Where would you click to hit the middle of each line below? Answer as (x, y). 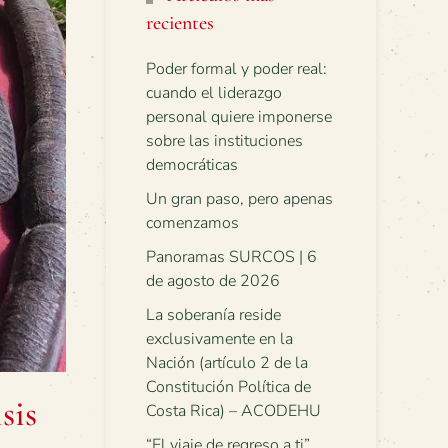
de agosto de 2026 (213, 281)
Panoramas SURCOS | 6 (231, 257)
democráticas (192, 165)
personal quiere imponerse (239, 117)
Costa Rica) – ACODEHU (233, 411)
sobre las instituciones (224, 141)
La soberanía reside (213, 315)
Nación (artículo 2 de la (227, 363)
